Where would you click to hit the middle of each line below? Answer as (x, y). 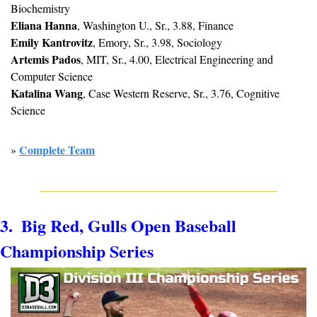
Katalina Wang (47, 93)
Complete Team (57, 149)
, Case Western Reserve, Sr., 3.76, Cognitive (181, 93)
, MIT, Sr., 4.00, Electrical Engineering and (177, 59)
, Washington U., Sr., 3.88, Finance (155, 25)
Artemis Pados (46, 59)
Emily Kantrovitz (52, 42)
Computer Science (52, 76)
